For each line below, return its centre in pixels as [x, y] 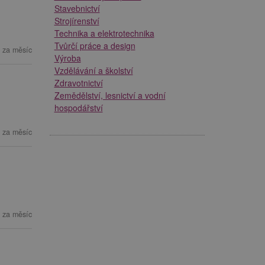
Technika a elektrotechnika [104, 33]
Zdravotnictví [78, 83]
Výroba [67, 58]
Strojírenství [77, 20]
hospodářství [78, 107]
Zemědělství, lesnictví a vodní [110, 95]
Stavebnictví [77, 8]
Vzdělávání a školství [93, 70]
